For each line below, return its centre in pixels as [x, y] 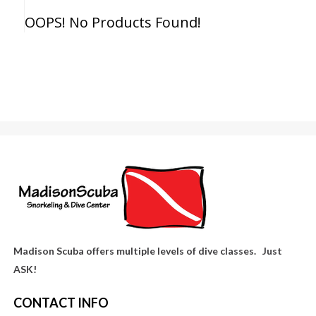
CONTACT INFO [61, 303]
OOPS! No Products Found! [113, 23]
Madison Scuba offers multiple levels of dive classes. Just [148, 251]
